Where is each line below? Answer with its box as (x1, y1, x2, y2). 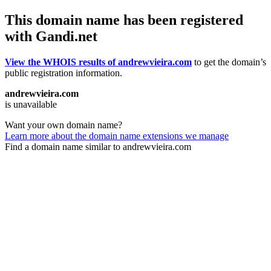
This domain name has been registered (5, 11, 243, 28)
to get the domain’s (192, 56, 266, 67)
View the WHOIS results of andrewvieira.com (5, 56, 192, 67)
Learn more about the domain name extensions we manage (5, 130, 229, 141)
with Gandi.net (5, 28, 97, 44)
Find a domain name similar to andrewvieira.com (5, 141, 191, 152)
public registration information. (5, 67, 122, 78)
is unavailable (5, 99, 57, 109)
